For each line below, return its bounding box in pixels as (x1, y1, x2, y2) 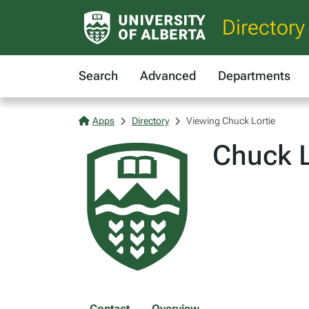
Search (79, 68, 118, 83)
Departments (218, 68, 290, 83)
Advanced (140, 68, 196, 83)
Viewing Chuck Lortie (186, 115, 275, 126)
